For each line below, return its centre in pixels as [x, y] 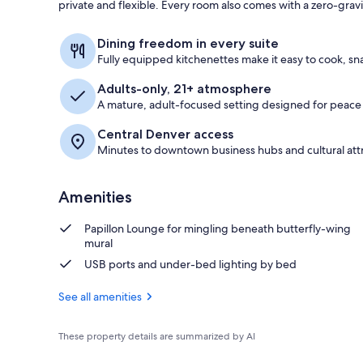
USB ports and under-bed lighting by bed [190, 264]
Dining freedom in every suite [188, 43]
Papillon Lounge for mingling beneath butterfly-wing [218, 228]
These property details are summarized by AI [157, 336]
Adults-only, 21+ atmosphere [184, 88]
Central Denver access [165, 134]
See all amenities [100, 296]
